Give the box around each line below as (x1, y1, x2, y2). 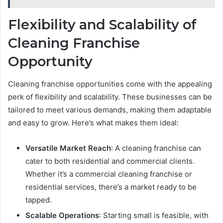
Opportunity (8, 53, 93, 70)
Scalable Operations (25, 210, 99, 220)
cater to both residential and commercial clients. (25, 156, 195, 166)
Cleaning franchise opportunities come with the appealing (8, 79, 212, 89)
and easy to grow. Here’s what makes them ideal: (8, 117, 179, 127)
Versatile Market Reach (25, 143, 111, 153)
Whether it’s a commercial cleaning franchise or (25, 169, 192, 179)
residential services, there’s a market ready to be (25, 182, 197, 192)
